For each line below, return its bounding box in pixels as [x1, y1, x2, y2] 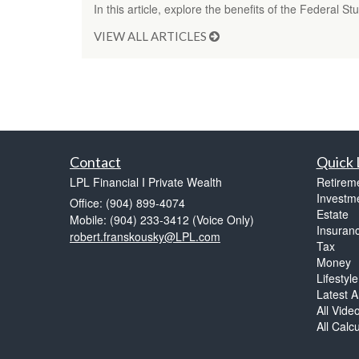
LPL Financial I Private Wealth [70, 174, 222, 191]
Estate [316, 206, 349, 223]
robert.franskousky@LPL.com [70, 228, 220, 245]
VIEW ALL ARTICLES [94, 29, 209, 44]
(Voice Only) [192, 212, 254, 228]
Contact [70, 153, 121, 171]
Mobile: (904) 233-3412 [70, 212, 189, 228]
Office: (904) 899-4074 [70, 195, 185, 212]
